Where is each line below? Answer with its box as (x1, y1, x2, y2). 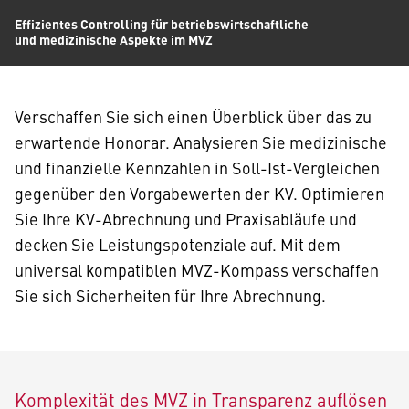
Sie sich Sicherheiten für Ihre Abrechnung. (15, 284, 326, 307)
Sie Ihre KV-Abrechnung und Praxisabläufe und (15, 207, 357, 230)
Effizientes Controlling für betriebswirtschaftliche (15, 15, 309, 33)
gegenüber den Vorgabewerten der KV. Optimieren (15, 182, 384, 204)
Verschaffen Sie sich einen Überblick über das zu (15, 105, 372, 128)
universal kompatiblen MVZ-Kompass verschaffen (15, 258, 379, 281)
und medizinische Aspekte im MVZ (15, 30, 213, 48)
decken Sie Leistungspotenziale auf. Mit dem (15, 233, 341, 256)
